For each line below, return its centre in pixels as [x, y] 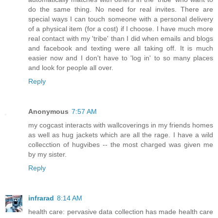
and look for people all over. [71, 67]
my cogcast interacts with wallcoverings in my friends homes [121, 125]
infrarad [41, 198]
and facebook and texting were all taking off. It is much [121, 48]
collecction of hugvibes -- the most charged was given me [121, 144]
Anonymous [48, 111]
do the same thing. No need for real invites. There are [121, 9]
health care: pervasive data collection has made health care [121, 211]
